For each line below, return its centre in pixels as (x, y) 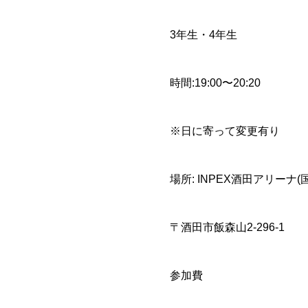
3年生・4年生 (203, 35)
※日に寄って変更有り (225, 131)
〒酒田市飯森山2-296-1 (227, 227)
